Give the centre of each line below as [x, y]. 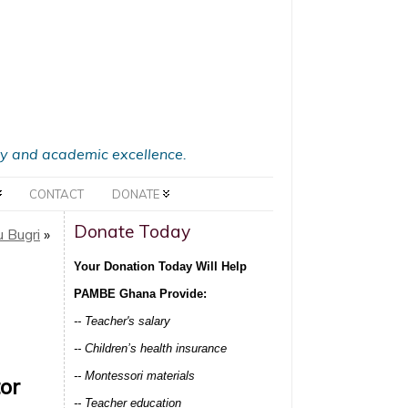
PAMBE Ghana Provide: [140, 294]
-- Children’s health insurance [150, 348]
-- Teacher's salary [122, 321]
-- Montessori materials [134, 376]
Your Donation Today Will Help [160, 266]
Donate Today [132, 231]
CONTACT [56, 194]
